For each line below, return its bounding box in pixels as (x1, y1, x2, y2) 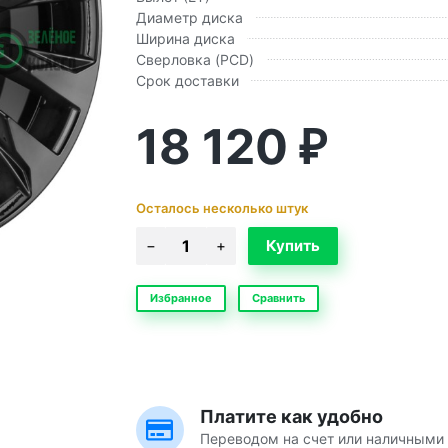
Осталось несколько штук (135, 199, 308, 216)
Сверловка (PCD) (135, 50, 254, 68)
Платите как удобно (199, 405, 383, 427)
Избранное (149, 290, 212, 305)
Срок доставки (135, 71, 239, 89)
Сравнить (251, 290, 305, 305)
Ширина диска (135, 29, 235, 47)
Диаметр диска (135, 8, 243, 26)
